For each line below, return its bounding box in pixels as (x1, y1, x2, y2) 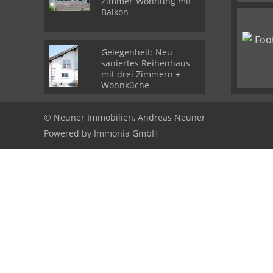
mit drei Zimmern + (101, 68, 180, 80)
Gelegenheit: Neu (101, 46, 172, 58)
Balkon (101, 6, 129, 18)
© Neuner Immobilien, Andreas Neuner (44, 112, 205, 123)
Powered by (44, 127, 94, 139)
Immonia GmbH (94, 127, 158, 139)
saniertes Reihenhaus (101, 57, 190, 69)
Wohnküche (101, 79, 149, 91)
